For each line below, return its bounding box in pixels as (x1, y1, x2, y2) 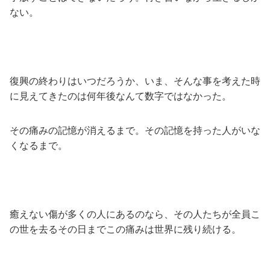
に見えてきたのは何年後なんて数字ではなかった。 (10, 91, 231, 102)
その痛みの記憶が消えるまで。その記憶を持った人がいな (10, 125, 260, 136)
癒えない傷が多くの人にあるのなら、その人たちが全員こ (10, 209, 260, 220)
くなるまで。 (10, 140, 67, 151)
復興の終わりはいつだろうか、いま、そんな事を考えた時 (10, 76, 260, 87)
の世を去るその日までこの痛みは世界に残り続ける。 (10, 224, 241, 235)
